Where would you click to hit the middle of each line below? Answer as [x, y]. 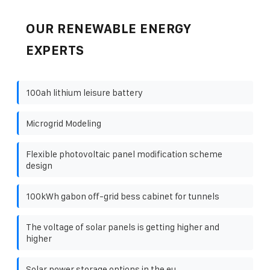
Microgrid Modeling [64, 123]
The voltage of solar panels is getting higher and [123, 227]
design [39, 165]
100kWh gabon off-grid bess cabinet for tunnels [123, 196]
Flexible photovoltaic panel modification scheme [124, 154]
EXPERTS [55, 50]
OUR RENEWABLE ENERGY [108, 28]
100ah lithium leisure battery [84, 92]
